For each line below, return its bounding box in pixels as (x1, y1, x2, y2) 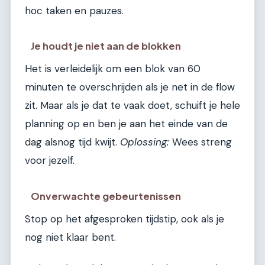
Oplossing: (120, 135, 169, 149)
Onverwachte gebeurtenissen (31, 189, 182, 202)
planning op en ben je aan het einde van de (25, 117, 228, 131)
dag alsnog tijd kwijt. (25, 135, 120, 149)
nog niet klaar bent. (25, 230, 116, 244)
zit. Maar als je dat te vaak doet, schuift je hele (25, 99, 240, 112)
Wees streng (169, 135, 232, 149)
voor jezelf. (25, 154, 75, 167)
